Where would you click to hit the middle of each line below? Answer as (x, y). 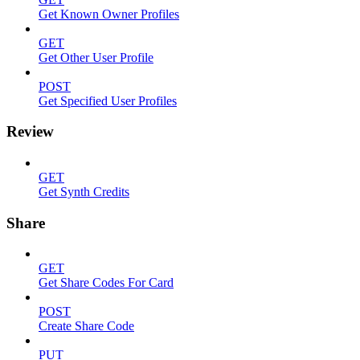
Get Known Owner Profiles (109, 14)
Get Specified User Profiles (108, 100)
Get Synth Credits (84, 192)
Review (30, 132)
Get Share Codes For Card (106, 283)
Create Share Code (86, 326)
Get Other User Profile (96, 57)
